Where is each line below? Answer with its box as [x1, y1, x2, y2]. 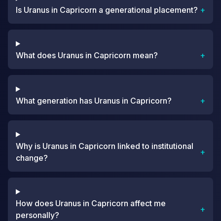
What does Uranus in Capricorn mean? [16, 50, 158, 60]
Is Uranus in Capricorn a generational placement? [16, 5, 198, 15]
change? [16, 153, 48, 163]
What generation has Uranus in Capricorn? [16, 96, 172, 106]
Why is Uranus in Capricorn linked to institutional [16, 141, 193, 151]
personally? [16, 210, 59, 220]
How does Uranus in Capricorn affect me [16, 198, 166, 208]
